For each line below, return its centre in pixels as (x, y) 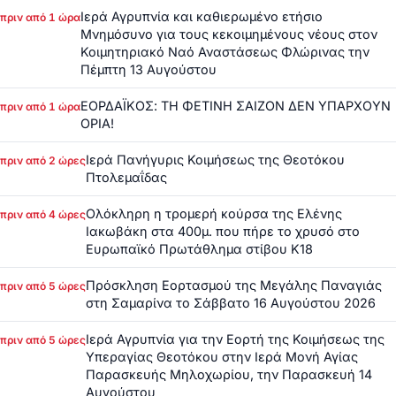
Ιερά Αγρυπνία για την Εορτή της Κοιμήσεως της (235, 339)
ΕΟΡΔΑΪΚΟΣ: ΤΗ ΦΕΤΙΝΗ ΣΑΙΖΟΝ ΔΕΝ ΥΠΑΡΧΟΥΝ (236, 106)
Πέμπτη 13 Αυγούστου (148, 70)
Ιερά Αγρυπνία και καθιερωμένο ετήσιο (202, 17)
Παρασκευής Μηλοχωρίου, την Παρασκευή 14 (229, 375)
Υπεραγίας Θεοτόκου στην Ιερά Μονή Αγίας (222, 357)
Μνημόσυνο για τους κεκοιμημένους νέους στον (229, 34)
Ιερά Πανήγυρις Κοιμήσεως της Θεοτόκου (215, 160)
